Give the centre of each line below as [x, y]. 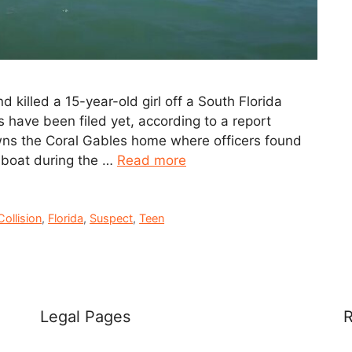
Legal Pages [85, 316]
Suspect [112, 218]
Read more [152, 161]
